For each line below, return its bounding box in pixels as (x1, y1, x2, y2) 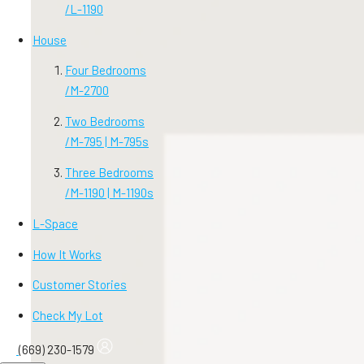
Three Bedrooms (65, 164, 154, 180)
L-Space (32, 215, 78, 231)
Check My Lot (32, 308, 103, 323)
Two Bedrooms (65, 114, 145, 129)
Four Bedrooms (65, 63, 146, 78)
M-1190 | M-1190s (70, 184, 154, 200)
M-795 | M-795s (70, 134, 149, 149)
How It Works (32, 246, 102, 262)
